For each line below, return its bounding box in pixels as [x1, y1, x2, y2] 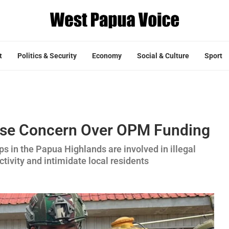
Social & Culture [137, 51, 189, 60]
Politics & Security [17, 51, 77, 60]
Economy [92, 51, 122, 60]
